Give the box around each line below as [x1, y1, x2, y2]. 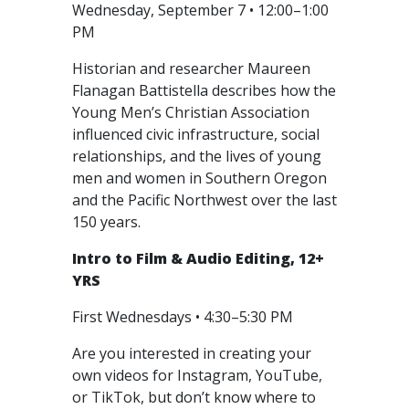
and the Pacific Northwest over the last [72, 190, 337, 210]
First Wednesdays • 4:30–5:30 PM [72, 307, 297, 327]
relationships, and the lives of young [72, 146, 321, 166]
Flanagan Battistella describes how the [72, 80, 336, 100]
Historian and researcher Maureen [72, 58, 310, 79]
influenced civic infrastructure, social [72, 124, 320, 144]
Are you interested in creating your [72, 343, 311, 363]
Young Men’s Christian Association [72, 102, 309, 122]
